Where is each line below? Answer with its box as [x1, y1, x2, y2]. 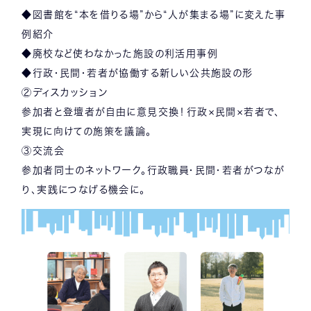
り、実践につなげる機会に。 [22, 184, 146, 194]
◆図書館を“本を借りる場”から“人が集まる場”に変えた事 [22, 9, 286, 19]
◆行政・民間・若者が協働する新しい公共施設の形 [22, 67, 253, 78]
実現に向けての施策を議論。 [22, 126, 152, 136]
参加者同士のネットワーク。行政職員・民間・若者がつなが [22, 165, 285, 175]
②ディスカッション [22, 87, 108, 97]
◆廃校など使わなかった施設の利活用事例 [22, 48, 218, 58]
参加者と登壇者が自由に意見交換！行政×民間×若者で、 [22, 106, 280, 117]
